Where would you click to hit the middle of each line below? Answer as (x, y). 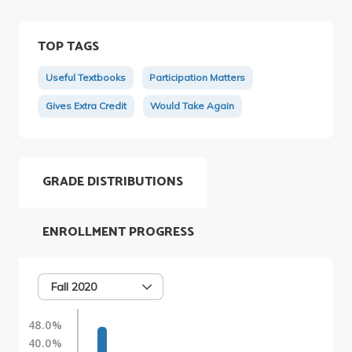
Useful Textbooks (85, 78)
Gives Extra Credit (86, 106)
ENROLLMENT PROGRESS (118, 232)
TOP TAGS (68, 46)
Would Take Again (192, 106)
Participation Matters (198, 78)
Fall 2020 (74, 286)
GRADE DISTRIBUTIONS (113, 181)
